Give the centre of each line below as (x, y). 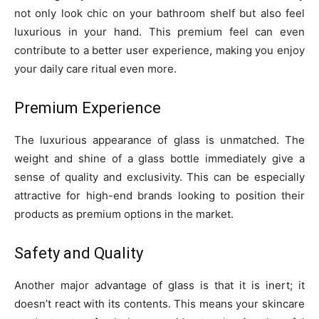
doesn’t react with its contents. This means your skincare (159, 304)
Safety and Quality (79, 253)
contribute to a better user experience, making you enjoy (159, 51)
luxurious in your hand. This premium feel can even (159, 32)
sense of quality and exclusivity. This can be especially (159, 177)
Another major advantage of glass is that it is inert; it (159, 286)
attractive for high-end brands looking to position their (159, 196)
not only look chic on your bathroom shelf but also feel (159, 14)
